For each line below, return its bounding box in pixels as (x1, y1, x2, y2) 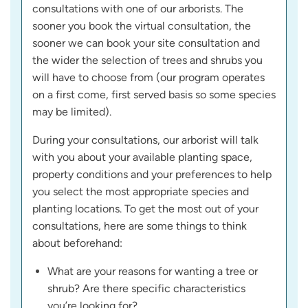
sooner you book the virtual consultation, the (32, 19, 251, 33)
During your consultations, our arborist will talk (32, 133, 258, 147)
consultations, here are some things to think (32, 219, 247, 233)
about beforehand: (32, 236, 122, 250)
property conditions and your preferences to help (32, 168, 272, 181)
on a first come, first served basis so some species (32, 88, 276, 102)
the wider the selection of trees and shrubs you (32, 54, 263, 67)
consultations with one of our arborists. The (32, 2, 243, 16)
